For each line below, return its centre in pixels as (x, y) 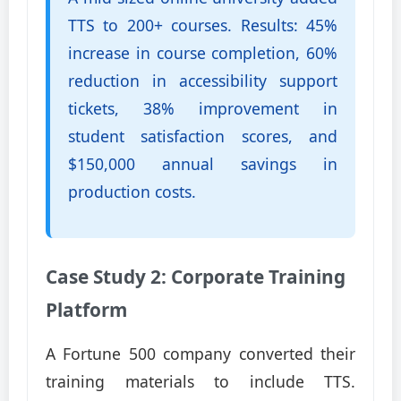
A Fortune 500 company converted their (200, 354)
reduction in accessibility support (203, 81)
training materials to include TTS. (200, 381)
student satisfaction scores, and (203, 136)
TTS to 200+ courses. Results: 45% (203, 25)
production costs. (132, 192)
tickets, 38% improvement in (203, 108)
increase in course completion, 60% (203, 53)
